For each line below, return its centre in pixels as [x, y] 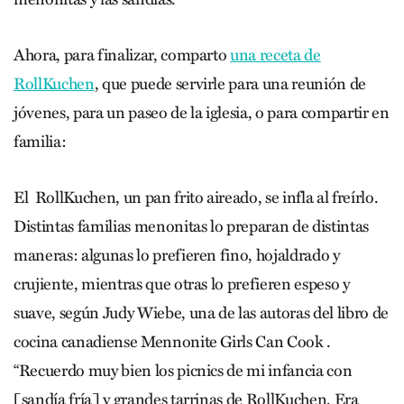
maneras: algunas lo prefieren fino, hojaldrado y [177, 255]
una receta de [275, 55]
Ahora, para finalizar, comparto [122, 55]
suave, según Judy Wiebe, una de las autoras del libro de [201, 312]
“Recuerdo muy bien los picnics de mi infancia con [183, 370]
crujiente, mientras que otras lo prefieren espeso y [182, 284]
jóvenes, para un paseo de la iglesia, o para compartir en [202, 112]
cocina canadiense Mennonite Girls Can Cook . [173, 341]
